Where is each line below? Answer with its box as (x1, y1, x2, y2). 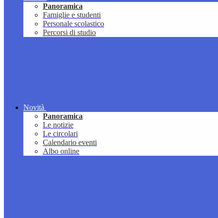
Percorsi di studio (43, 28, 96, 37)
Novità (23, 103, 44, 112)
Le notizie (43, 121, 73, 129)
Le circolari (43, 129, 78, 138)
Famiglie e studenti (43, 11, 101, 19)
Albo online (43, 147, 79, 156)
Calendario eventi (43, 138, 97, 147)
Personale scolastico (43, 19, 104, 28)
